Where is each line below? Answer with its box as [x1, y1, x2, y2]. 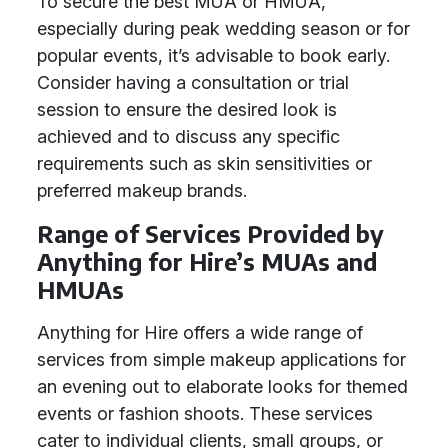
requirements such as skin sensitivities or [37, 153, 372, 174]
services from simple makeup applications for [37, 349, 406, 370]
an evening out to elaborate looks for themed [37, 376, 408, 397]
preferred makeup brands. [37, 180, 247, 201]
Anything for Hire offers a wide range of [37, 322, 363, 343]
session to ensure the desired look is [37, 99, 337, 120]
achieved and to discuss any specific [37, 126, 340, 147]
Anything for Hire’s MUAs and [37, 247, 377, 276]
